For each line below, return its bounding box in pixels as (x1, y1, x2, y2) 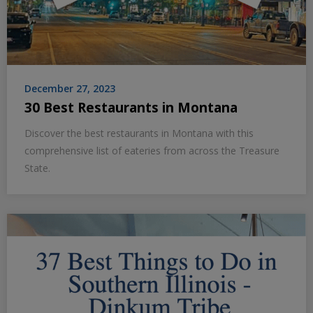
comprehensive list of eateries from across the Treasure (24, 144, 279, 158)
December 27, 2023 (24, 82, 115, 96)
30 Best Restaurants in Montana (24, 99, 238, 117)
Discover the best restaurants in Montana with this (24, 126, 254, 140)
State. (24, 161, 50, 175)
